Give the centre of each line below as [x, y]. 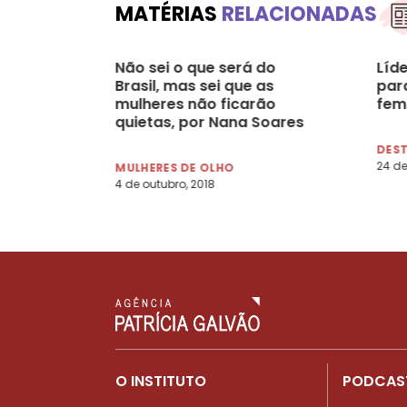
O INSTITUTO [161, 381]
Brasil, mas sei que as [194, 85]
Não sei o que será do [195, 67]
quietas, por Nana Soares [209, 122]
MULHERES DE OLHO [174, 167]
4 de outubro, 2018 [165, 184]
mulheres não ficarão [195, 104]
